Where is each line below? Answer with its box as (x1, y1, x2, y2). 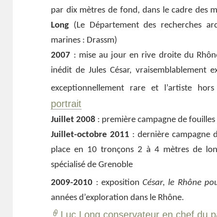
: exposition (93, 178, 143, 188)
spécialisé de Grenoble (51, 160, 133, 170)
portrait (51, 98, 82, 109)
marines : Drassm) (51, 36, 118, 46)
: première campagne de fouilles (95, 115, 216, 125)
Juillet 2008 (51, 115, 96, 125)
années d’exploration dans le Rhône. (51, 193, 185, 203)
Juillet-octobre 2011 (51, 130, 130, 140)
